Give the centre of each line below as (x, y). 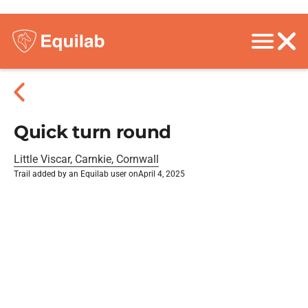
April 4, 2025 (162, 174)
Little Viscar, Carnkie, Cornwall (86, 159)
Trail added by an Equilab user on (76, 174)
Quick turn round (93, 132)
